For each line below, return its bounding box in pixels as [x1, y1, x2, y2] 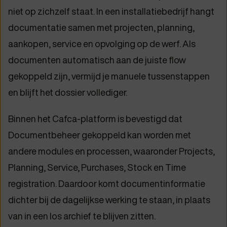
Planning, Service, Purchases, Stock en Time [8, 161, 186, 174]
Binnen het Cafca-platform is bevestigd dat [8, 112, 182, 126]
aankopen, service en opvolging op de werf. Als [8, 37, 196, 51]
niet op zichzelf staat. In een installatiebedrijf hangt [8, 5, 214, 18]
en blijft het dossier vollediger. [8, 86, 127, 99]
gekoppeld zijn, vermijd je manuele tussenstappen [8, 70, 210, 83]
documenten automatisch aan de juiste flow [8, 54, 186, 67]
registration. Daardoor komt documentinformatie [8, 177, 205, 191]
